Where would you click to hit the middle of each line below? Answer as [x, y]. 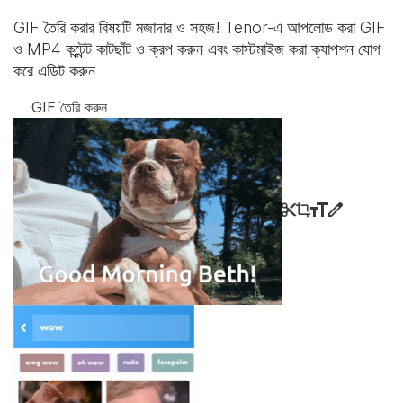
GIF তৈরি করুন [69, 107]
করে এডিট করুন [54, 71]
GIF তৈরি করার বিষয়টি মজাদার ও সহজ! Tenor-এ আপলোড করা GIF [200, 27]
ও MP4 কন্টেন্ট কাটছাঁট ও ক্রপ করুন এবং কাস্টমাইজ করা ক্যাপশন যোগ [197, 49]
